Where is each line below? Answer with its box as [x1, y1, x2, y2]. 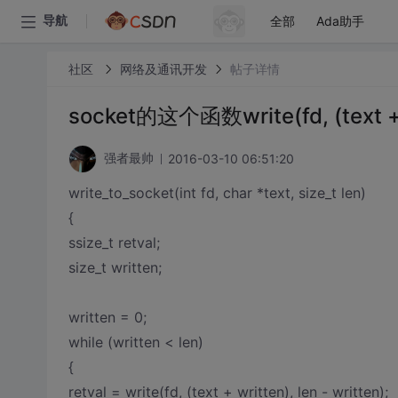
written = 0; [68, 308, 147, 326]
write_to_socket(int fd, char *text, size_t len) [68, 184, 366, 202]
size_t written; [68, 259, 162, 276]
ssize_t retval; [68, 234, 160, 251]
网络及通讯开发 [119, 60, 207, 76]
